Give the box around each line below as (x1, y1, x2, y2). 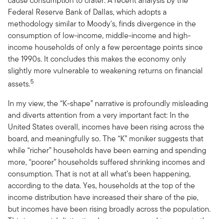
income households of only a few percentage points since (8, 41, 203, 53)
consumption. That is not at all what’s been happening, (8, 168, 191, 180)
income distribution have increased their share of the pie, (8, 192, 198, 203)
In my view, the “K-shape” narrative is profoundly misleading (8, 98, 208, 109)
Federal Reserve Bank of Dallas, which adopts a (8, 6, 167, 18)
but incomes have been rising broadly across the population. (8, 203, 211, 215)
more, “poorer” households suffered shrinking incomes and (8, 156, 205, 168)
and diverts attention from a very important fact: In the (8, 109, 189, 121)
